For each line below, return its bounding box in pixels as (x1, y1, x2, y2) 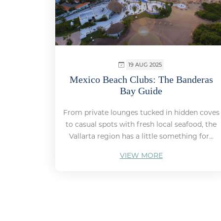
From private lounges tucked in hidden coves (63, 108, 220, 117)
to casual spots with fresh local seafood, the (66, 120, 217, 129)
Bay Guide (120, 85, 162, 97)
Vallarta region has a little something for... (69, 132, 214, 141)
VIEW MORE (119, 151, 163, 160)
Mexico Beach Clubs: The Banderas (69, 74, 213, 85)
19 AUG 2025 (128, 61, 162, 69)
